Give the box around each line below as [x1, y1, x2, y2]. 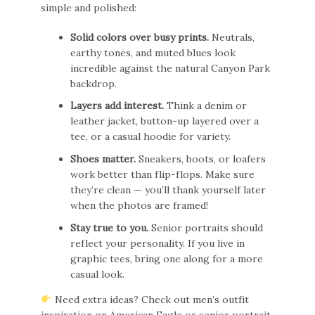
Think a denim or [164, 99, 247, 112]
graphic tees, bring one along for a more [70, 252, 264, 265]
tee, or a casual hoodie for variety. [70, 130, 231, 143]
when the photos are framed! [70, 199, 209, 212]
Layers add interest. [70, 99, 165, 112]
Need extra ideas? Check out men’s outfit [51, 292, 249, 306]
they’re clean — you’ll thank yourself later [70, 184, 266, 197]
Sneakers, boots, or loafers [136, 153, 266, 166]
